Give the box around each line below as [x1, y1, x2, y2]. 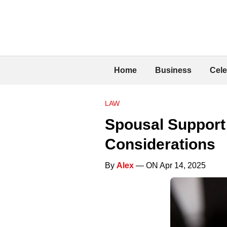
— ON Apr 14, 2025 [134, 161, 206, 170]
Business [155, 65, 192, 74]
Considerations [105, 135, 215, 153]
